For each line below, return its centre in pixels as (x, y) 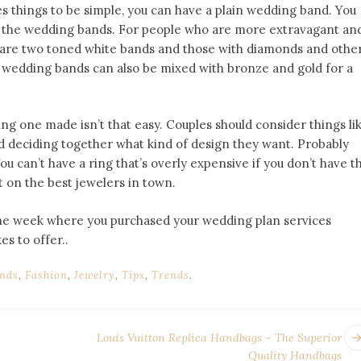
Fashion (46, 275)
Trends (170, 275)
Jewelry (95, 275)
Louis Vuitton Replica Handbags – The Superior (219, 337)
